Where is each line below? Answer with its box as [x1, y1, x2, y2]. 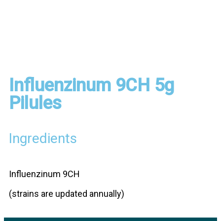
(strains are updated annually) [9, 188, 124, 199]
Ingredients [9, 130, 77, 147]
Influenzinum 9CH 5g [9, 75, 174, 96]
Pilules [9, 93, 62, 113]
